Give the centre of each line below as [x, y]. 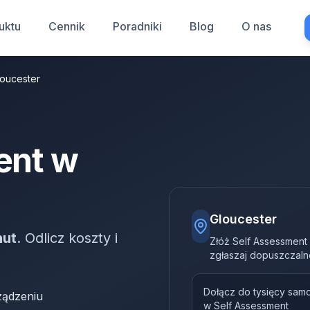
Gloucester [243, 219]
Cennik [67, 26]
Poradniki [137, 26]
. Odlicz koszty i [67, 238]
